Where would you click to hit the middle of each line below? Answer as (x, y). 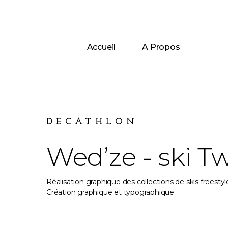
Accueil (101, 47)
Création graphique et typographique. (111, 193)
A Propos (161, 47)
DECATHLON (92, 122)
